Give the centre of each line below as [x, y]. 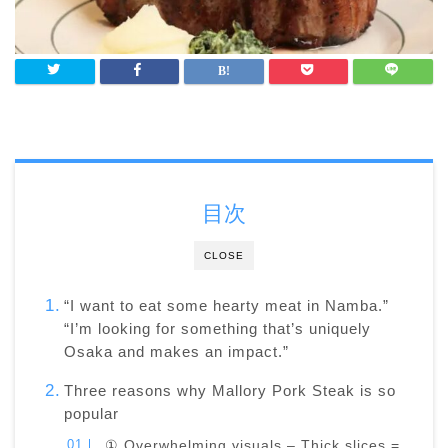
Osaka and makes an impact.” [176, 352]
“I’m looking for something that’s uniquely [217, 329]
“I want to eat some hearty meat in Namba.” [226, 306]
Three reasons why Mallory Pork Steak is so [229, 391]
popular [91, 414]
